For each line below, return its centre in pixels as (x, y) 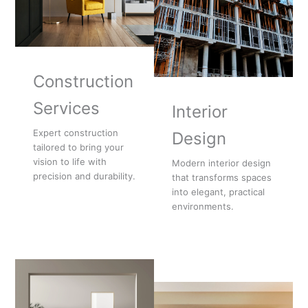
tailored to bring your (78, 147)
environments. (202, 206)
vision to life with (69, 162)
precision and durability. (84, 176)
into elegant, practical (218, 191)
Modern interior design (221, 163)
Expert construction (75, 133)
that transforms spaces (221, 177)
